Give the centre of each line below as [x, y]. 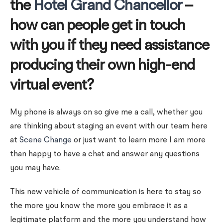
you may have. [35, 168]
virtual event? [52, 86]
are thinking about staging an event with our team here [109, 126]
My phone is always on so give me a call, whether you [106, 112]
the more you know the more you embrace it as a [99, 206]
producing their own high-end [102, 66]
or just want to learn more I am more [139, 140]
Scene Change [46, 140]
